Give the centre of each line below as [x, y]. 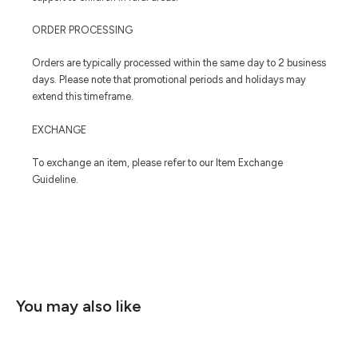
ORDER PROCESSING [82, 30]
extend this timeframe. [83, 97]
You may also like [79, 306]
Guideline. [55, 180]
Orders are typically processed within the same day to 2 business [179, 63]
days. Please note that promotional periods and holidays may [169, 80]
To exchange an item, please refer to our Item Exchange [157, 163]
